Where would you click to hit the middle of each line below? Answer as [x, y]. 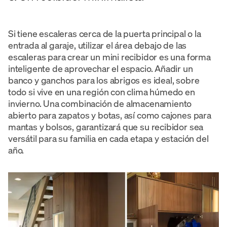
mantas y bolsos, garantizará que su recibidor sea [106, 126]
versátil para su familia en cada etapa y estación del [108, 138]
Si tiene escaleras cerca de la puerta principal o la [105, 33]
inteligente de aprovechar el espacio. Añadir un [101, 68]
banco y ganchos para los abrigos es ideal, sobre [104, 80]
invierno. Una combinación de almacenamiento [100, 103]
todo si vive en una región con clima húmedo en [102, 91]
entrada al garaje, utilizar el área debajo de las [98, 45]
